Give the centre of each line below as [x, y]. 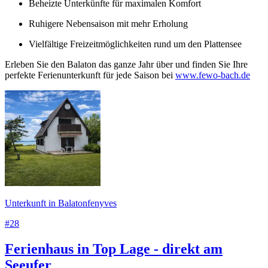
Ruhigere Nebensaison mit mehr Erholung [108, 23]
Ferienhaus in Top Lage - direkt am [114, 249]
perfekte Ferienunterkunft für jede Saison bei [90, 75]
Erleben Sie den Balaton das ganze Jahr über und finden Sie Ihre [126, 64]
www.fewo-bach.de [213, 75]
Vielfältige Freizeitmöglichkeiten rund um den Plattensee [135, 44]
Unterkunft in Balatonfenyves [61, 203]
